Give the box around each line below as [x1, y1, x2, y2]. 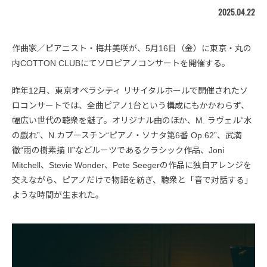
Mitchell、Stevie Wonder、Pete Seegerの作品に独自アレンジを [12, 160, 252, 170]
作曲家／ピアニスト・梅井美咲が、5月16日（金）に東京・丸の [12, 43, 252, 53]
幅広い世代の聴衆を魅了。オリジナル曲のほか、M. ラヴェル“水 [12, 115, 252, 125]
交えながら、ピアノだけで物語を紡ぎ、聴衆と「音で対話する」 [12, 175, 253, 185]
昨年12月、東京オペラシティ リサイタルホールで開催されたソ [12, 85, 248, 95]
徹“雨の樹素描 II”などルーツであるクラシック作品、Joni [12, 145, 224, 155]
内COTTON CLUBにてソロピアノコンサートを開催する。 [12, 58, 230, 68]
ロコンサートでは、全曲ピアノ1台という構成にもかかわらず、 [12, 100, 249, 110]
